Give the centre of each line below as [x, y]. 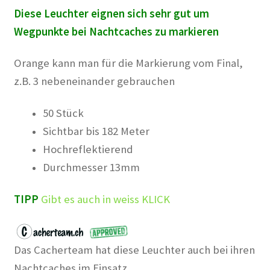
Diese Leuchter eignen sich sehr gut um [111, 13]
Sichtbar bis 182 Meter [96, 131]
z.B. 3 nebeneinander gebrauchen [94, 81]
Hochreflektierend [88, 149]
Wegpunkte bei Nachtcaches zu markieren [116, 31]
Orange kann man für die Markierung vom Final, [128, 63]
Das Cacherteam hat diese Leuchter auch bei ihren [134, 250]
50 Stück [63, 113]
